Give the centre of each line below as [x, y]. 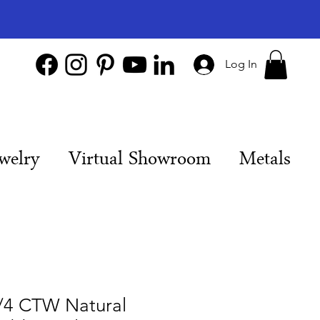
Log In [241, 64]
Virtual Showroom [139, 161]
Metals [265, 161]
